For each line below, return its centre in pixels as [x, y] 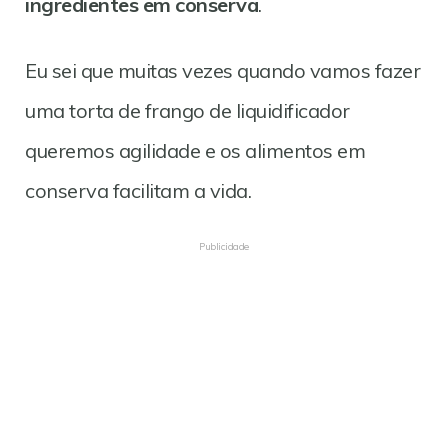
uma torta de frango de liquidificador [187, 111]
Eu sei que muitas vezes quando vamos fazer [222, 71]
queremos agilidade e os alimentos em [195, 151]
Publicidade [224, 247]
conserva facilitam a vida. [138, 191]
